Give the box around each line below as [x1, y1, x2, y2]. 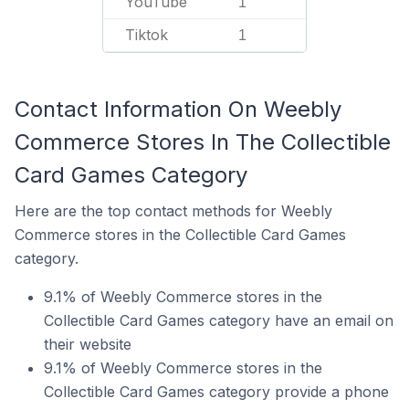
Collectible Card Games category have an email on [44, 311, 393, 330]
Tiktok [125, 26, 168, 44]
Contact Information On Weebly [15, 96, 341, 122]
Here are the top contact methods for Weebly [15, 202, 332, 220]
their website [44, 335, 131, 353]
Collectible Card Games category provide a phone [44, 383, 389, 401]
